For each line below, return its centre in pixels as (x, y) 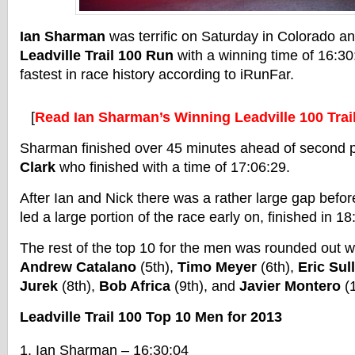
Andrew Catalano (78, 267)
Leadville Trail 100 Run (97, 55)
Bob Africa (135, 286)
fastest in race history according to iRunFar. (157, 74)
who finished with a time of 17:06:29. (173, 167)
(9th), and (205, 286)
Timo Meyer (217, 267)
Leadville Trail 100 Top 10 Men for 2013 (151, 317)
